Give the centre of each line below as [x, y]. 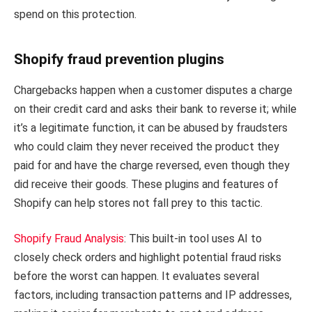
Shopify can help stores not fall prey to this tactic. [138, 203]
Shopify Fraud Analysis [69, 239]
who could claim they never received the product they [147, 146]
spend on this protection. [75, 14]
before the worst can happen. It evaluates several [136, 276]
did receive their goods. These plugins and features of [146, 184]
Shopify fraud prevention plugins [119, 60]
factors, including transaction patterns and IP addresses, [153, 295]
